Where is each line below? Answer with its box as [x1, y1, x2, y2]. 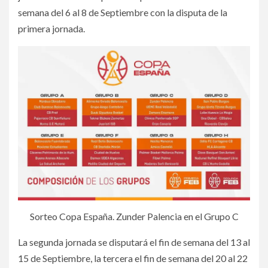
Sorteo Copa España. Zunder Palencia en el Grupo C [29, 211, 239, 223]
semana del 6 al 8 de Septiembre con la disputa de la [18, 7, 227, 18]
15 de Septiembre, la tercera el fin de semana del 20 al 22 [18, 252, 248, 264]
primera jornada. [18, 23, 85, 34]
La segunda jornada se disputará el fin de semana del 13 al [18, 236, 250, 248]
